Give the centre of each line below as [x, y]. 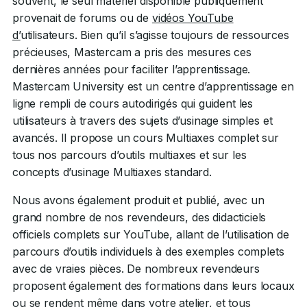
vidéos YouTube [193, 17]
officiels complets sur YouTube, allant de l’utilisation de [151, 234]
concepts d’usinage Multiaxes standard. [112, 172]
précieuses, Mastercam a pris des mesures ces [132, 52]
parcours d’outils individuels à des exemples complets [148, 251]
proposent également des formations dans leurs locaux [153, 285]
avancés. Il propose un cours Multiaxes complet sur [146, 137]
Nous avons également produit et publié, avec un [138, 200]
